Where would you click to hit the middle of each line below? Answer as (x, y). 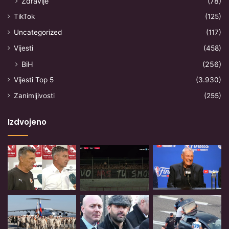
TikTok (24, 16)
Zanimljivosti (34, 95)
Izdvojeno (27, 122)
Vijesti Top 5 (34, 79)
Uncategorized (38, 32)
